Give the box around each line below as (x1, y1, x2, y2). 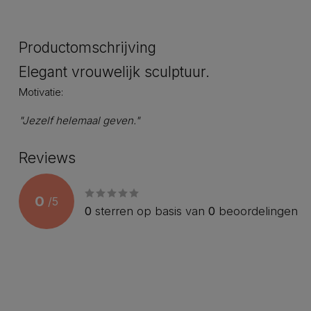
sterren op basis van (92, 203, 208, 218)
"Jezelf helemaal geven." (19, 114, 140, 127)
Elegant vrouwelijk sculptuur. (19, 63, 210, 81)
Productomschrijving (19, 39, 156, 56)
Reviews (19, 149, 76, 167)
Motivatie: (19, 85, 66, 99)
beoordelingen (215, 203, 298, 218)
